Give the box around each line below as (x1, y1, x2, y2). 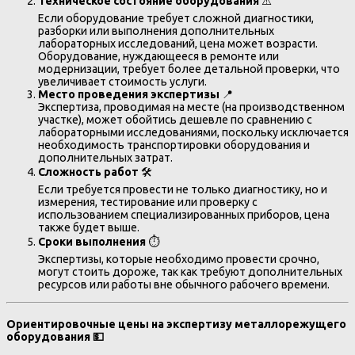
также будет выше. (38, 220, 139, 234)
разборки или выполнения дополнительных (38, 24, 274, 37)
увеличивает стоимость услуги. (38, 74, 207, 88)
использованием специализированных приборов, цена (38, 208, 330, 221)
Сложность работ (38, 165, 139, 178)
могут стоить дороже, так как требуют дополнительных (38, 265, 342, 278)
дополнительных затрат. (38, 151, 173, 164)
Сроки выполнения (38, 235, 146, 248)
